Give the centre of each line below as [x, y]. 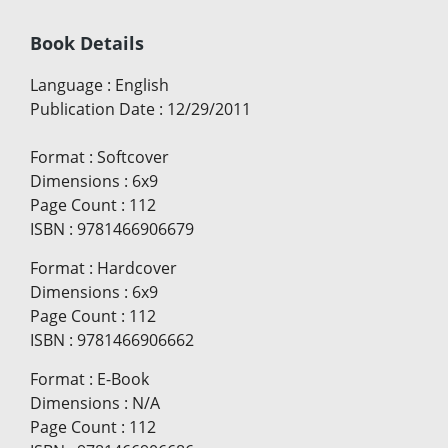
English [142, 85]
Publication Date [92, 109]
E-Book [123, 379]
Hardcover [137, 268]
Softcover [133, 157]
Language [66, 85]
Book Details [87, 43]
